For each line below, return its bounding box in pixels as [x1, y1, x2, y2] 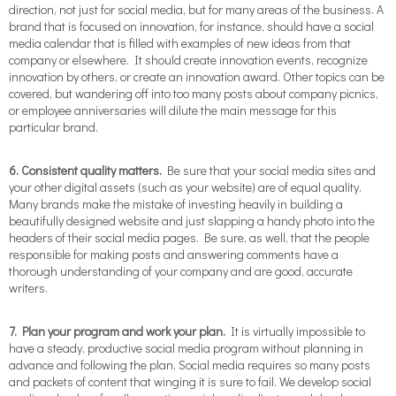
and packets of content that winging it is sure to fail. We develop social [9, 373, 371, 390]
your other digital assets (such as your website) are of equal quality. [9, 179, 362, 195]
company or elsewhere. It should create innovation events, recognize [9, 51, 368, 68]
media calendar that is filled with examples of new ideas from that [9, 34, 351, 51]
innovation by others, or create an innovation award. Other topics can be [9, 68, 385, 85]
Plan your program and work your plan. [22, 323, 225, 339]
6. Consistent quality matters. [9, 162, 162, 179]
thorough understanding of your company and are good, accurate [9, 263, 353, 279]
